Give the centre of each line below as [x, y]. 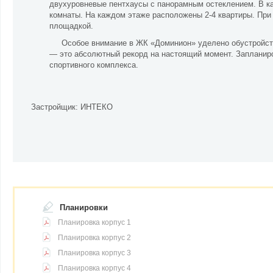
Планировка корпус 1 [94, 222]
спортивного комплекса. [94, 65]
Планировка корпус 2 [94, 238]
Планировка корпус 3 [94, 253]
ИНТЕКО [97, 107]
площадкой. [71, 26]
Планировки [84, 207]
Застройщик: [56, 107]
